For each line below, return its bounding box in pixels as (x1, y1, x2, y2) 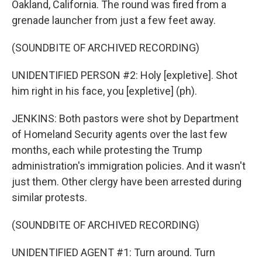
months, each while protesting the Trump (12, 144, 202, 156)
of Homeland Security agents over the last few (12, 128, 227, 140)
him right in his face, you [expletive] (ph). (12, 85, 197, 97)
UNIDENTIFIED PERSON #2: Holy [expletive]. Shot (12, 69, 237, 81)
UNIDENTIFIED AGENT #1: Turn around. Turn (12, 246, 215, 258)
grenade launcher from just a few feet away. (12, 14, 216, 26)
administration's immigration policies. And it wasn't (12, 160, 246, 172)
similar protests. (12, 191, 87, 204)
